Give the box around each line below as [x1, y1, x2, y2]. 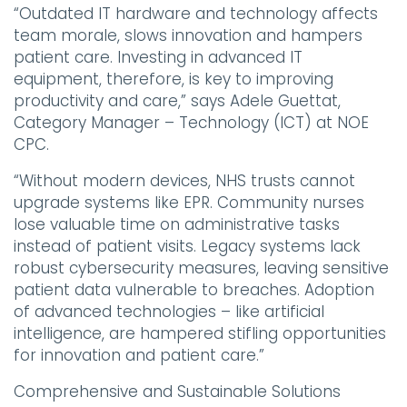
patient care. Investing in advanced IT [14, 46, 303, 69]
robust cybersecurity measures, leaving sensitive [14, 257, 389, 280]
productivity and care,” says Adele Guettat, [14, 90, 341, 113]
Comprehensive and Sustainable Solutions [14, 381, 341, 403]
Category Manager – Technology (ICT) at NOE [14, 112, 369, 134]
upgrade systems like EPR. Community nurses [14, 192, 364, 214]
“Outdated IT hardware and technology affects [14, 3, 378, 25]
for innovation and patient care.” [14, 344, 264, 367]
